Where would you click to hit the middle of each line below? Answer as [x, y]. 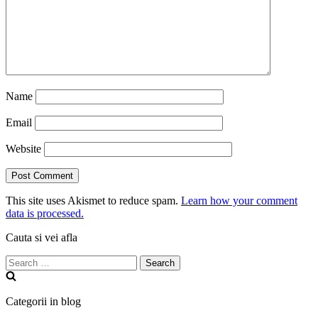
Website [23, 149]
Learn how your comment [239, 201]
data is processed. [45, 214]
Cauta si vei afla [42, 238]
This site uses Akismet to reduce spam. [93, 201]
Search [20, 261]
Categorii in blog [43, 302]
